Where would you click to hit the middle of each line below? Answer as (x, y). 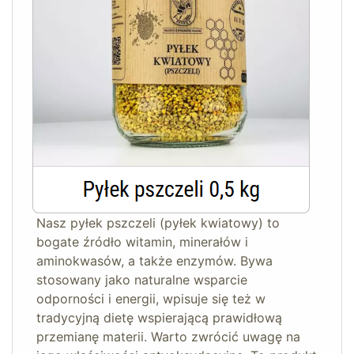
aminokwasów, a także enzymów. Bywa (154, 261)
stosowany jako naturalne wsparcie (142, 280)
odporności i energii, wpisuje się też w (151, 299)
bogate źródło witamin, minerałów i (142, 242)
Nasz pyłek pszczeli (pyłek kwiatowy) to (158, 223)
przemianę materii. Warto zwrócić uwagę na (168, 337)
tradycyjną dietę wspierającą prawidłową (159, 318)
